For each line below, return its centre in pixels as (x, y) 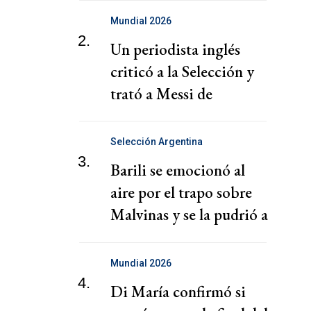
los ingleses (146, 237)
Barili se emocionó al (178, 170)
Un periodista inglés (175, 49)
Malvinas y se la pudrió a (189, 215)
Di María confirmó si (178, 291)
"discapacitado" (160, 116)
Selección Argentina (157, 142)
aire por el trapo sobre (181, 193)
